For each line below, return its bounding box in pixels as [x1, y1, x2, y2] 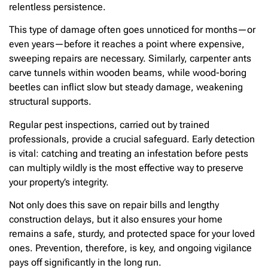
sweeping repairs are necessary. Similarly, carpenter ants [9, 53, 251, 65]
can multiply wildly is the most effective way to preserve [9, 162, 243, 173]
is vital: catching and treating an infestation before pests [9, 147, 248, 159]
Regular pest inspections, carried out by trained [9, 118, 209, 130]
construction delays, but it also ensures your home [9, 214, 223, 226]
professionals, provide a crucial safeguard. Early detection [9, 133, 255, 145]
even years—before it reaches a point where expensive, [9, 38, 245, 50]
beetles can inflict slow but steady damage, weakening [9, 81, 243, 93]
